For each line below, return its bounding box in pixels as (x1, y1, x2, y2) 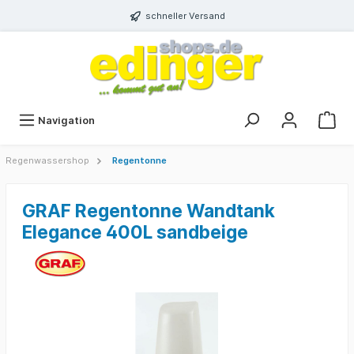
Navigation (38, 115, 95, 127)
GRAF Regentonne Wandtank (22, 200, 275, 222)
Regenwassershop (6, 155, 89, 167)
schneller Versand (145, 10, 225, 21)
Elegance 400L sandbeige (22, 221, 248, 243)
